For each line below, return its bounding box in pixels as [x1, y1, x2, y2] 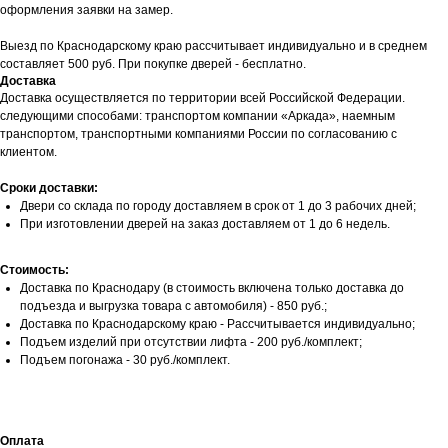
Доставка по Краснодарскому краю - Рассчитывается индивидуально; [20, 316, 415, 331]
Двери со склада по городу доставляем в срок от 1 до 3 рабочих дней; [20, 198, 416, 213]
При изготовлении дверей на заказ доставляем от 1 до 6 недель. [20, 216, 390, 231]
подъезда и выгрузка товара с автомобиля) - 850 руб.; [20, 298, 327, 313]
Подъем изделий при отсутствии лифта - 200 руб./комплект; [20, 334, 362, 349]
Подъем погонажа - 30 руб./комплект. [20, 352, 230, 367]
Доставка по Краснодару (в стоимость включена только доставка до [20, 280, 404, 295]
